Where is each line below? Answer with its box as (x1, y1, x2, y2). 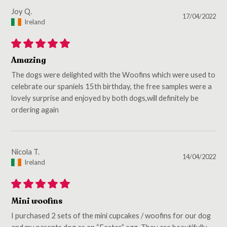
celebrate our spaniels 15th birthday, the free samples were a (11, 82, 212, 91)
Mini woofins (11, 196, 63, 207)
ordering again (11, 105, 59, 115)
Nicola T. (11, 147, 40, 157)
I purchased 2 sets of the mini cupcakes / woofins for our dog (11, 210, 211, 220)
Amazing (11, 55, 47, 66)
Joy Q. (11, 7, 32, 16)
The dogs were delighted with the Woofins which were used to (11, 70, 216, 80)
